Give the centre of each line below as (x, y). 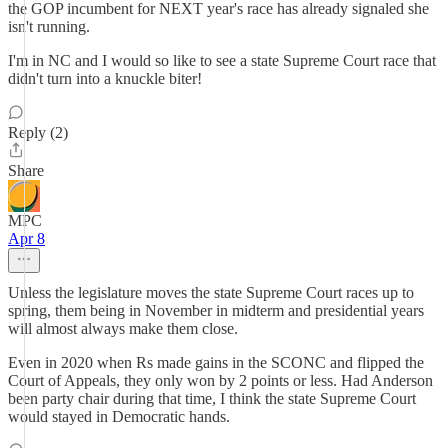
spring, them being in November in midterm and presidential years (216, 310)
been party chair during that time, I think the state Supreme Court (212, 398)
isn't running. (49, 26)
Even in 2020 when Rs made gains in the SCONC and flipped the (216, 362)
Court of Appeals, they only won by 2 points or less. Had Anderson (220, 380)
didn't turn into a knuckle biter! (105, 78)
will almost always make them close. (123, 328)
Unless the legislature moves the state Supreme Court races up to (211, 292)
